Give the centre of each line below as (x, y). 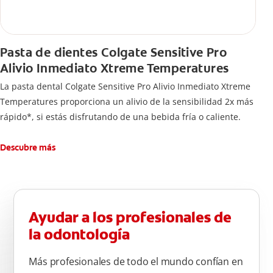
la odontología (80, 235)
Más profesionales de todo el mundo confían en (136, 262)
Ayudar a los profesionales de (130, 218)
